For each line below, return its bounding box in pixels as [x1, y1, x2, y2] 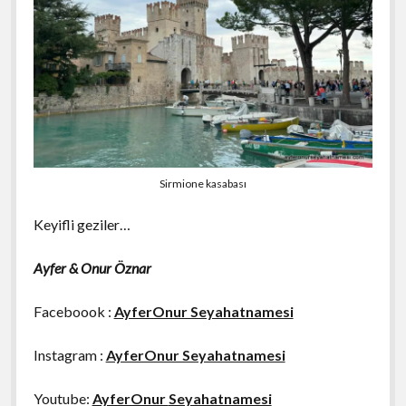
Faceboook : [33, 302, 114, 320]
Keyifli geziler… [33, 215, 130, 233]
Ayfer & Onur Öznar [33, 258, 151, 276]
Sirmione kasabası [159, 176, 246, 190]
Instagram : [33, 345, 106, 363]
